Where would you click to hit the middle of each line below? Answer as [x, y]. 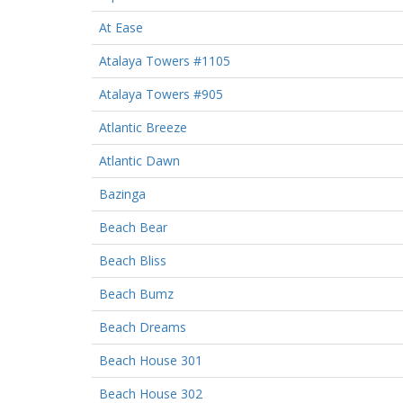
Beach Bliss [133, 260]
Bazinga [122, 193]
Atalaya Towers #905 [161, 94]
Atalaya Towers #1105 [165, 60]
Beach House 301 [151, 360]
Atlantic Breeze [143, 127]
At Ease [121, 27]
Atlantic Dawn [139, 160]
